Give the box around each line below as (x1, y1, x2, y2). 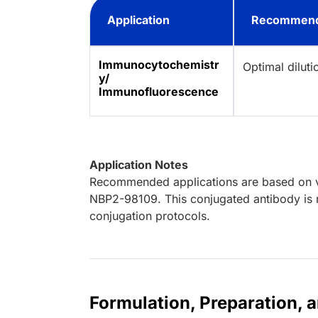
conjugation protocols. (89, 209, 210, 224)
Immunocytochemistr (99, 57, 219, 72)
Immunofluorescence (99, 84, 219, 99)
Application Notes (89, 158, 188, 172)
